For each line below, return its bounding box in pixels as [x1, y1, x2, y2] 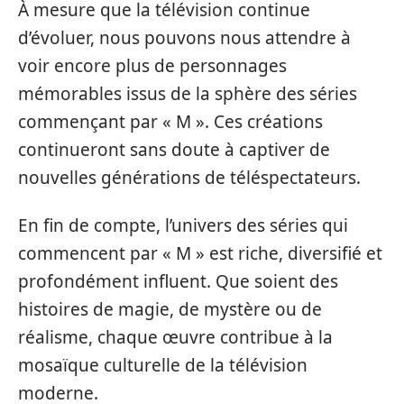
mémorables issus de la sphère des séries [18, 81, 357, 106]
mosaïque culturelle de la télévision [18, 353, 308, 377]
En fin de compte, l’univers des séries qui [18, 214, 348, 237]
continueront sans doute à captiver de [18, 137, 330, 161]
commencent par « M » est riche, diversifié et [18, 242, 382, 265]
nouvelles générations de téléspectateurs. [18, 165, 361, 189]
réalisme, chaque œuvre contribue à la [18, 326, 333, 349]
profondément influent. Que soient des [18, 270, 338, 293]
